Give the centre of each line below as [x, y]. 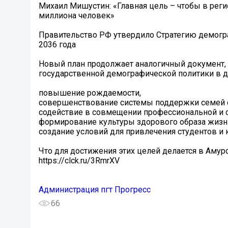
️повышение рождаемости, [90, 93]
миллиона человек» [77, 16]
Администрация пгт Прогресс [95, 190]
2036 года [57, 45]
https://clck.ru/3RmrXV [79, 161]
